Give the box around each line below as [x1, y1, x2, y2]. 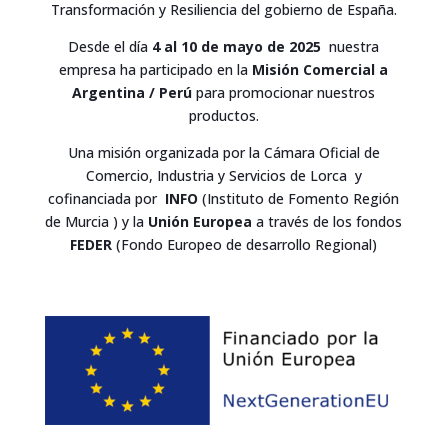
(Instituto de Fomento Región [198, 188, 400, 208]
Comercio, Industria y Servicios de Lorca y [85, 165, 362, 185]
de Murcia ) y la [45, 211, 149, 231]
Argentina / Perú [72, 82, 197, 102]
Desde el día [68, 36, 153, 56]
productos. [188, 105, 259, 125]
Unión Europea [148, 211, 253, 231]
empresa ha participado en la [59, 59, 253, 79]
